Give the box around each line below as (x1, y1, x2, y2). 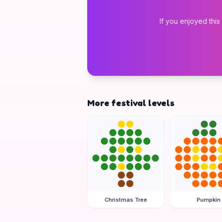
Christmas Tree (104, 196, 147, 204)
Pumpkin (196, 196, 221, 204)
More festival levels (87, 97, 174, 108)
